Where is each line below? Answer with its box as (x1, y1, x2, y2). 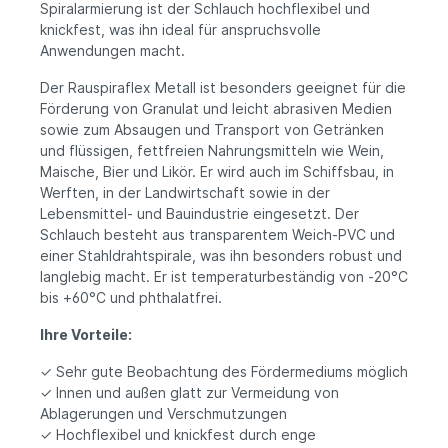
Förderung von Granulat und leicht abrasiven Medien (40, 100, 392, 118)
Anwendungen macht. (40, 42, 185, 60)
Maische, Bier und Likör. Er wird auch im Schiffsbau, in (40, 163, 394, 181)
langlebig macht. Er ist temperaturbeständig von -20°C (40, 268, 408, 286)
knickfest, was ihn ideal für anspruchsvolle (40, 21, 321, 39)
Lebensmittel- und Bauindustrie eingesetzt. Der (40, 205, 359, 223)
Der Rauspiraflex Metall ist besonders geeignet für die (40, 79, 406, 97)
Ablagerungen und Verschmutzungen (40, 405, 287, 423)
